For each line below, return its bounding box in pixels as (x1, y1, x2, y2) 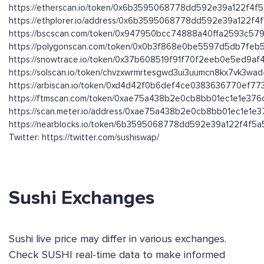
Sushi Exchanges (9, 186, 154, 210)
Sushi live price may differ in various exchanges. (9, 232, 226, 246)
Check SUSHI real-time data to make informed (9, 248, 225, 262)
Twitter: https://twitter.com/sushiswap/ (9, 132, 159, 143)
